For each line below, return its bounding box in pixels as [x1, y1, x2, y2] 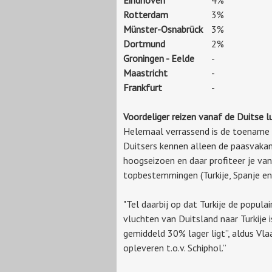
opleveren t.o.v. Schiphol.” [123, 241, 226, 254]
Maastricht [123, 66, 168, 79]
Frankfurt [123, 81, 162, 93]
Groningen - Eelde [123, 52, 194, 64]
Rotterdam [123, 8, 168, 21]
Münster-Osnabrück [123, 22, 203, 35]
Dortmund [123, 37, 165, 50]
